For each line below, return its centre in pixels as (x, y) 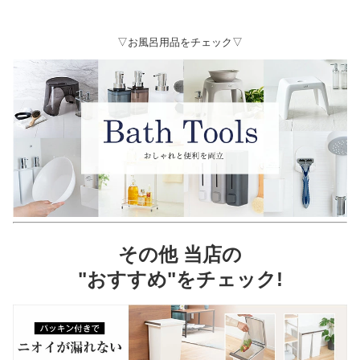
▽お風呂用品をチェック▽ (180, 43)
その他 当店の (180, 254)
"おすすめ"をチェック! (180, 279)
